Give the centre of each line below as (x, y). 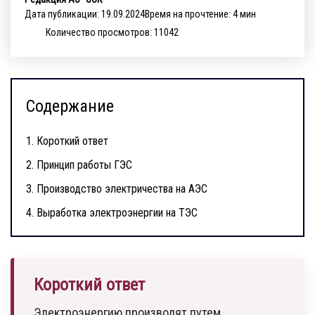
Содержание (70, 106)
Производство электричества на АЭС (122, 189)
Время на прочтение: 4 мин (200, 14)
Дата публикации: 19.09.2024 (85, 14)
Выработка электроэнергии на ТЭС (117, 213)
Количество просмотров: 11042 (112, 32)
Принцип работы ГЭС (84, 165)
